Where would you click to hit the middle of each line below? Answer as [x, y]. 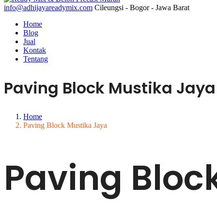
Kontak [35, 50]
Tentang [36, 59]
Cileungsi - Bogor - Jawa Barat [142, 8]
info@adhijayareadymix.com [48, 8]
